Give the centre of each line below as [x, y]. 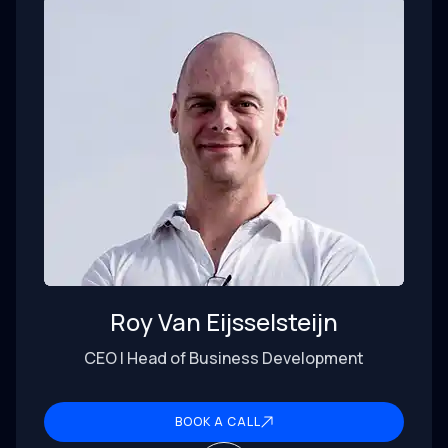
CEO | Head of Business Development [224, 358]
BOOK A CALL [218, 422]
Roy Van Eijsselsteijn [224, 322]
